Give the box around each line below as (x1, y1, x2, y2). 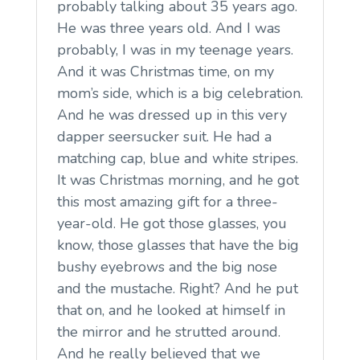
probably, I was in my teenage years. (56, 39, 293, 59)
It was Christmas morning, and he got (56, 170, 299, 190)
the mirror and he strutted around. (56, 321, 280, 342)
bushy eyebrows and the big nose (56, 256, 277, 276)
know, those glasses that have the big (56, 235, 299, 255)
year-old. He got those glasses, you (56, 213, 287, 233)
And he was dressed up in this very (56, 104, 287, 125)
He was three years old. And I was (56, 18, 280, 38)
